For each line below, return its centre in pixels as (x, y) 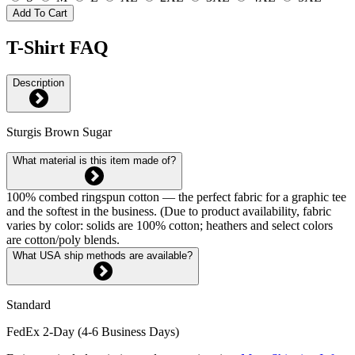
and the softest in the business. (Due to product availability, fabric (169, 211)
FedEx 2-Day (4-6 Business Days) (93, 331)
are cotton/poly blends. (63, 239)
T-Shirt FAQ (57, 47)
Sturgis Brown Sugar (59, 132)
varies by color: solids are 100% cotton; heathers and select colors (170, 225)
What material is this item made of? (94, 160)
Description (38, 82)
